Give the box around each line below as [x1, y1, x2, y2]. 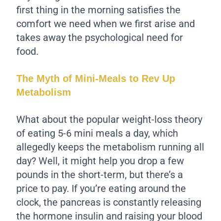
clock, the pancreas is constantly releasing [16, 196, 202, 208]
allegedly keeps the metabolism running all [16, 141, 205, 153]
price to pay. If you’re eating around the [16, 182, 186, 194]
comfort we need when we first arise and [16, 17, 195, 30]
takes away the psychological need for [16, 31, 184, 43]
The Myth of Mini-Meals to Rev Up [16, 73, 176, 84]
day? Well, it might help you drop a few [16, 154, 184, 167]
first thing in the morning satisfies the [16, 3, 181, 16]
